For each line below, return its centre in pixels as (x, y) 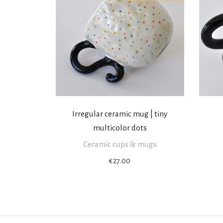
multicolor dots (120, 128)
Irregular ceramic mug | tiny (120, 114)
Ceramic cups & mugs (120, 144)
